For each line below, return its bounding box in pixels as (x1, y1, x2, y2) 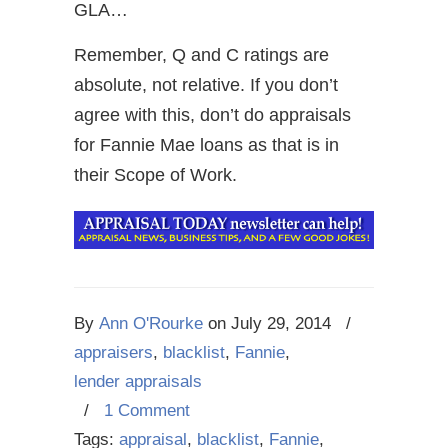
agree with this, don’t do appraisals (74, 105, 351, 125)
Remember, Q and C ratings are (74, 45, 329, 65)
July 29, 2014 (231, 314, 331, 334)
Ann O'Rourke (99, 314, 203, 334)
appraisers (74, 343, 153, 363)
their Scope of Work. (74, 165, 237, 185)
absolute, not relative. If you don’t (74, 75, 338, 95)
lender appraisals (74, 372, 202, 392)
